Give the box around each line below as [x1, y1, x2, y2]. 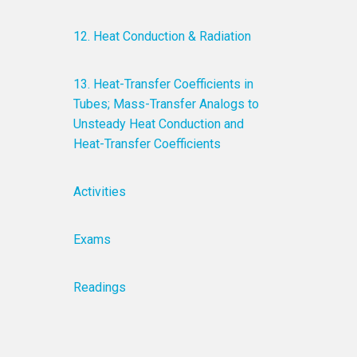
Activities [73, 184, 127, 199]
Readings [73, 280, 127, 295]
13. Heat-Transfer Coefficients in [73, 76, 254, 92]
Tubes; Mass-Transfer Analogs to [73, 96, 260, 112]
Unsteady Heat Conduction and [73, 116, 245, 131]
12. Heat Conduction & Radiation [73, 29, 252, 44]
